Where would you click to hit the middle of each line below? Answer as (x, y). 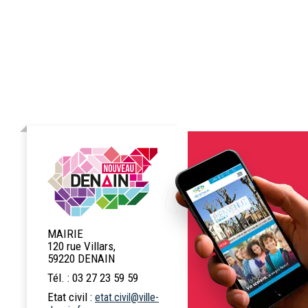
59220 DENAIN (81, 259)
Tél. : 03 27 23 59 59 (93, 278)
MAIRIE (65, 234)
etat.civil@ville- (127, 298)
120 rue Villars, (81, 246)
